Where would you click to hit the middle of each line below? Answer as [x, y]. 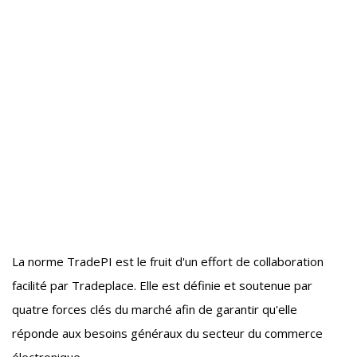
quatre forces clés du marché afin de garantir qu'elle [155, 309]
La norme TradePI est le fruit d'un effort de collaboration [168, 261]
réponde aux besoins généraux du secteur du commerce [167, 333]
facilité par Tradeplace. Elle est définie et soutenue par [162, 285]
